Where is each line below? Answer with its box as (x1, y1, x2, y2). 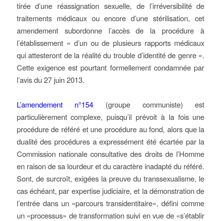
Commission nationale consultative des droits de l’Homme (16, 148, 205, 159)
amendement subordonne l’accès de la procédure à (16, 25, 205, 36)
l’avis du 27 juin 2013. (16, 74, 84, 85)
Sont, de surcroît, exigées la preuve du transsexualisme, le (16, 173, 205, 184)
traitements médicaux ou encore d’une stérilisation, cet (16, 13, 205, 23)
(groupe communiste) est (93, 99, 205, 110)
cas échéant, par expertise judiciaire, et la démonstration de (16, 185, 205, 196)
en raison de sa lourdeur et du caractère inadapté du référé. (16, 161, 205, 171)
